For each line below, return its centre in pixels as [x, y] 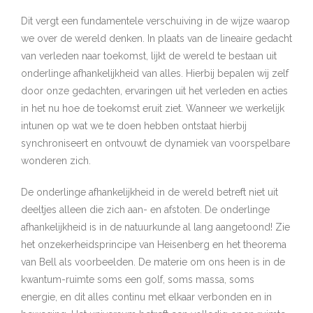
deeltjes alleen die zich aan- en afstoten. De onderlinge [145, 210]
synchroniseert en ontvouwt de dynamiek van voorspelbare [155, 143]
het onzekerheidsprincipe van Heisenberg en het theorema [154, 245]
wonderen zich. [56, 161]
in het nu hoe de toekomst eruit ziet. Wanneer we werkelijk [153, 108]
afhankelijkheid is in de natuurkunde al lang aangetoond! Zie [155, 227]
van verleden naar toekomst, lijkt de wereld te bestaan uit [149, 56]
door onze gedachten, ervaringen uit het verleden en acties [154, 91]
